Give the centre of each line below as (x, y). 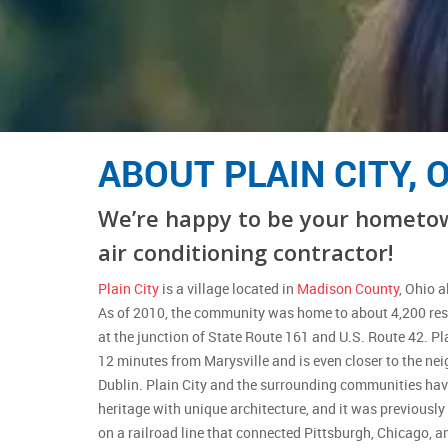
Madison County (347, 288)
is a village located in (227, 288)
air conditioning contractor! (245, 251)
